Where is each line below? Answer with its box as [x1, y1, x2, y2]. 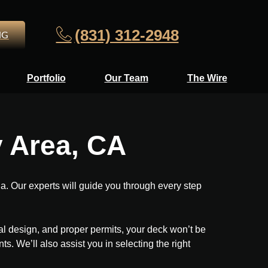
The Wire [187, 73, 227, 84]
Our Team [104, 73, 148, 84]
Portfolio [26, 73, 66, 84]
